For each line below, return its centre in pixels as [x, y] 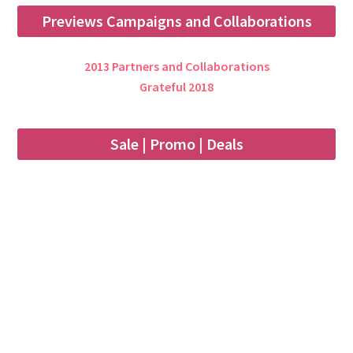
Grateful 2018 [176, 87]
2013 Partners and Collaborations [176, 67]
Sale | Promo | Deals [176, 144]
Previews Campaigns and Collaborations [176, 21]
